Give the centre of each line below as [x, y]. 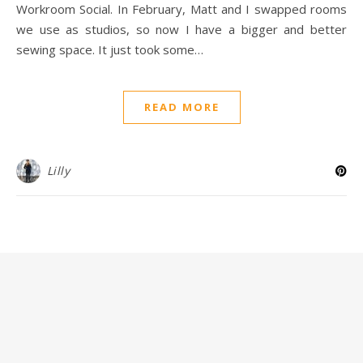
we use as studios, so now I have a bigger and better [181, 29]
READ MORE [181, 107]
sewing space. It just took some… [110, 49]
